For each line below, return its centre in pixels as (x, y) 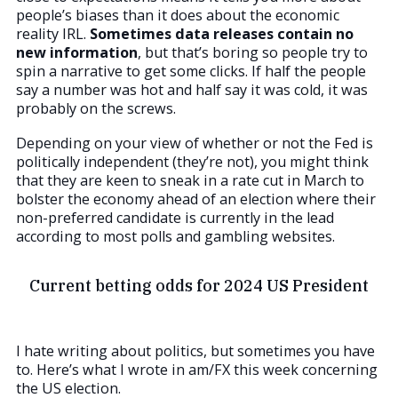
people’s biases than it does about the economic (178, 16)
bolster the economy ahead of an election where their (196, 199)
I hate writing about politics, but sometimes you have (195, 350)
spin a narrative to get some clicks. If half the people (191, 72)
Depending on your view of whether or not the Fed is (195, 143)
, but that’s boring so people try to (253, 53)
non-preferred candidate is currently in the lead (175, 218)
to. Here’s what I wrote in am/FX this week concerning (197, 369)
